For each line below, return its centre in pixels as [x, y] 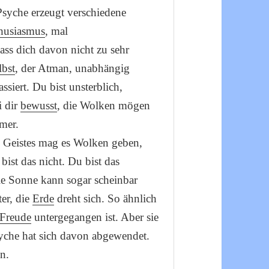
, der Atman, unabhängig [73, 68]
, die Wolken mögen [104, 105]
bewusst [39, 105]
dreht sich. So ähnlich [106, 198]
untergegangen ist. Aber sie [95, 217]
